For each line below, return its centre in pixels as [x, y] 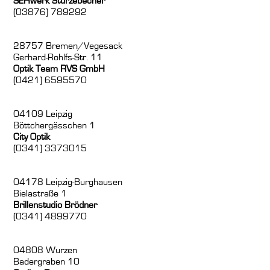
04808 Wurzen [46, 250]
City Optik [32, 137]
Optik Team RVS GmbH [59, 69]
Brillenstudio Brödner [55, 205]
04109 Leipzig [43, 114]
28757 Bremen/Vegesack [68, 46]
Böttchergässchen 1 [55, 126]
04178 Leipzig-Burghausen [68, 182]
